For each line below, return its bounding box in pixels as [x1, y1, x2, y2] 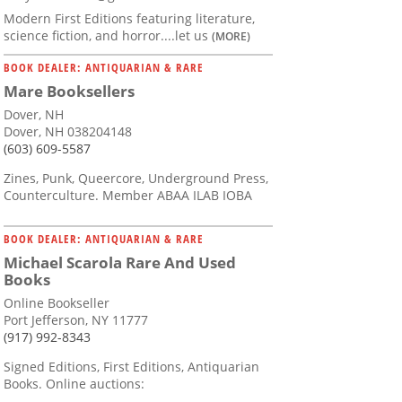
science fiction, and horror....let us [4, 27, 212, 45]
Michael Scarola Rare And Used [4, 252, 236, 274]
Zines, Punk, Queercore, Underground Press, [4, 170, 268, 188]
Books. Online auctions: [4, 375, 144, 393]
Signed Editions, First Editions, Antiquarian [4, 358, 259, 376]
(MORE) [212, 29, 250, 44]
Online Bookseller [4, 294, 109, 312]
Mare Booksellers [4, 81, 135, 102]
